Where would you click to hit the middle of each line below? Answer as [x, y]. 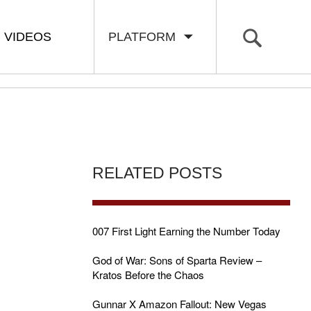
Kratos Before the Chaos [148, 275]
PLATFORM [145, 37]
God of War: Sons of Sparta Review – [177, 260]
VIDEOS [28, 37]
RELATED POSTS [157, 173]
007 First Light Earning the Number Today [186, 231]
